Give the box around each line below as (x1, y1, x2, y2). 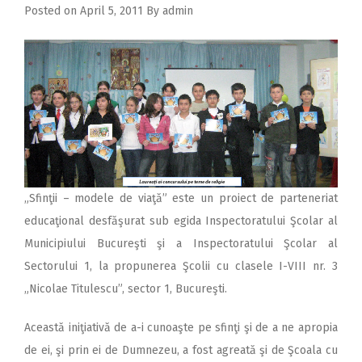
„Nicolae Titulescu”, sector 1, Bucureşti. (24, 282, 227, 297)
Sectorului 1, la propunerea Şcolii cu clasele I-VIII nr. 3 (24, 259, 338, 274)
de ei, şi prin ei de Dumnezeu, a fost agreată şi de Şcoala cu (24, 343, 338, 358)
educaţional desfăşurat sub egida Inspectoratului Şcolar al (24, 214, 338, 229)
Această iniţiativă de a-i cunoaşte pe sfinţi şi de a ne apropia (24, 321, 338, 335)
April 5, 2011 (80, 4, 143, 19)
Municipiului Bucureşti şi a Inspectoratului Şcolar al (24, 237, 338, 251)
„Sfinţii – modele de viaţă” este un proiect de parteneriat (24, 192, 338, 206)
